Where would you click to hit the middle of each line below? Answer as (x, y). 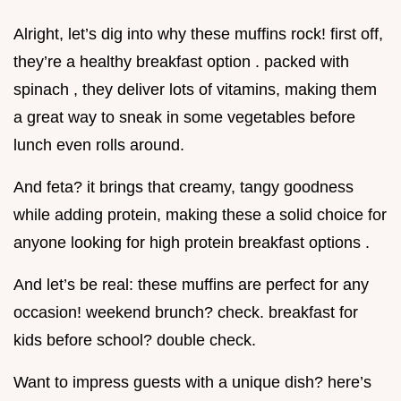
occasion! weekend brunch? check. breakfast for (186, 313)
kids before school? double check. (135, 341)
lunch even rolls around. (99, 145)
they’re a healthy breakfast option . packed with (181, 62)
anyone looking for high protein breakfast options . (192, 243)
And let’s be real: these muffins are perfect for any (191, 285)
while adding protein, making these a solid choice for (200, 215)
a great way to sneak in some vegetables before (184, 118)
